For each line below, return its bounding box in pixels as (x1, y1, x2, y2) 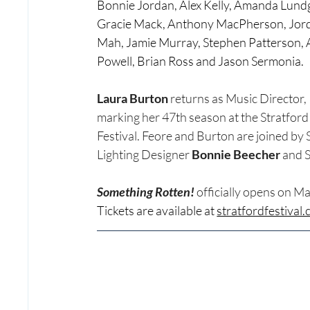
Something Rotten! (97, 184, 197, 200)
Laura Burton (97, 91, 169, 107)
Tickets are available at (97, 203, 217, 219)
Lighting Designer (97, 147, 192, 163)
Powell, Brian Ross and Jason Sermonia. (97, 53, 304, 69)
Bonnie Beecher (192, 147, 281, 163)
